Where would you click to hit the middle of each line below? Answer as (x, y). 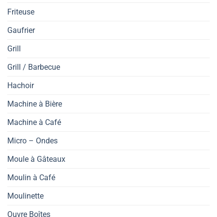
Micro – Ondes (32, 140)
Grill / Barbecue (34, 67)
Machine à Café (34, 122)
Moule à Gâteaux (36, 159)
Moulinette (25, 196)
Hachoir (21, 85)
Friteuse (21, 12)
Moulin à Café (31, 177)
